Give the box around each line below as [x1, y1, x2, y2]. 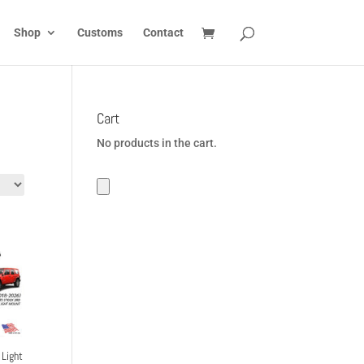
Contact [142, 26, 184, 39]
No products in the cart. [97, 136, 218, 149]
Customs [76, 26, 123, 39]
